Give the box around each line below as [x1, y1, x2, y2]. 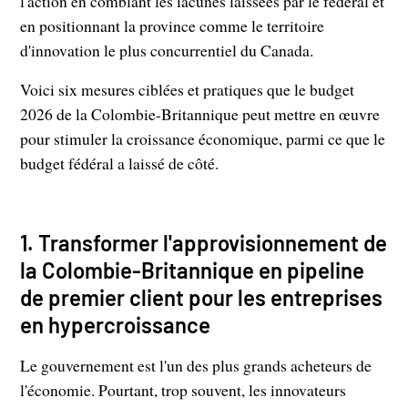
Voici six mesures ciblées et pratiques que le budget [20, 78, 355, 101]
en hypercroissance [20, 311, 211, 339]
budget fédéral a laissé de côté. [20, 152, 219, 175]
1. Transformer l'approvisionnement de [20, 229, 388, 257]
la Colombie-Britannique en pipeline [20, 257, 365, 284]
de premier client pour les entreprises [20, 284, 383, 311]
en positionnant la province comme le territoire [20, 15, 325, 37]
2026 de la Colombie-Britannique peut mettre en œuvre [20, 103, 381, 126]
